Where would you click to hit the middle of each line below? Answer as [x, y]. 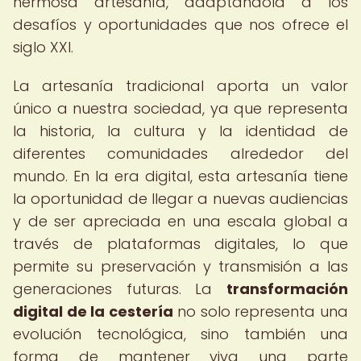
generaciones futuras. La [120, 289]
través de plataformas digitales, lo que [180, 244]
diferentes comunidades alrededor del [180, 154]
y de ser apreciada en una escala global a [180, 221]
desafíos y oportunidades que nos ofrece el [180, 25]
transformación [287, 289]
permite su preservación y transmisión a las [180, 266]
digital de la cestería [93, 311]
